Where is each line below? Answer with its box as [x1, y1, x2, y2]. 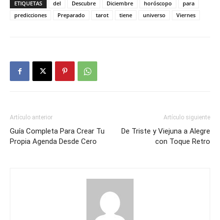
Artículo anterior [10, 114, 53, 121]
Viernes [176, 11, 195, 19]
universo [143, 11, 165, 19]
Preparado [57, 11, 85, 19]
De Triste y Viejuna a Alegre [121, 127, 210, 136]
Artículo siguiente [164, 114, 210, 121]
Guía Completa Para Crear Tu [10, 127, 105, 136]
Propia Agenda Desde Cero [10, 137, 97, 146]
